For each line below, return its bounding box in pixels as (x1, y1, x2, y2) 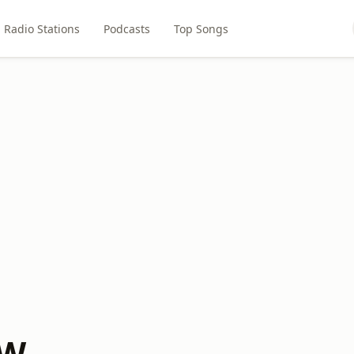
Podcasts (103, 21, 150, 36)
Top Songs (173, 21, 228, 36)
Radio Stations (3, 21, 80, 36)
